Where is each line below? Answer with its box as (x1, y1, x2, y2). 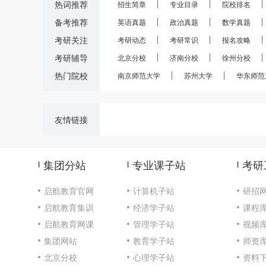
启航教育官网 (44, 185, 94, 197)
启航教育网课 (44, 217, 94, 230)
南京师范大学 (118, 69, 160, 80)
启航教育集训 (44, 201, 94, 214)
